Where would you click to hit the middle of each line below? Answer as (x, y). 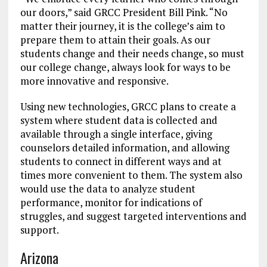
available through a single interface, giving (116, 134)
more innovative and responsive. (94, 81)
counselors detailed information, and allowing (125, 148)
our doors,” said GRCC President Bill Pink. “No (124, 13)
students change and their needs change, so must (132, 54)
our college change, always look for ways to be (125, 67)
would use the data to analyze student (108, 189)
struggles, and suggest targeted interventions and (133, 216)
